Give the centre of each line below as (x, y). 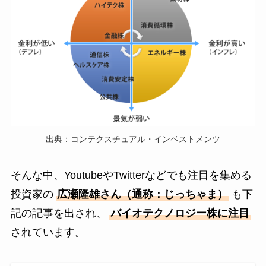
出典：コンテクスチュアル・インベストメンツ (133, 139)
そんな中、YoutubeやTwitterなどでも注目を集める (131, 175)
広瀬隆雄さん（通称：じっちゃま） (142, 194)
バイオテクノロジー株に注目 (180, 213)
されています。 (48, 232)
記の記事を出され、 (58, 213)
